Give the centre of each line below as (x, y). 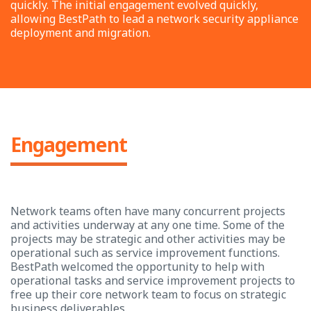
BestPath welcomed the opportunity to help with (137, 267)
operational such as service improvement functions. (145, 253)
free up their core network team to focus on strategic (148, 294)
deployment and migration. (81, 33)
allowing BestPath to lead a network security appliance (154, 19)
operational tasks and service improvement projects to (153, 280)
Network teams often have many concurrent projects (148, 211)
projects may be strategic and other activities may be (148, 239)
